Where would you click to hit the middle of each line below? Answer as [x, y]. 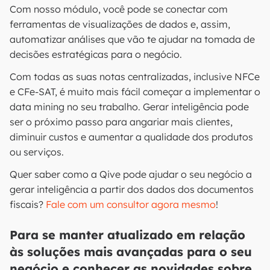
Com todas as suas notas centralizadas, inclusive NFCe [135, 77]
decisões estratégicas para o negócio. [97, 54]
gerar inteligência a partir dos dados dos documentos [132, 189]
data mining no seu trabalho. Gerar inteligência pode [129, 107]
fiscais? [28, 204]
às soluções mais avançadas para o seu [131, 252]
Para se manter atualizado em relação [127, 235]
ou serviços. [37, 152]
